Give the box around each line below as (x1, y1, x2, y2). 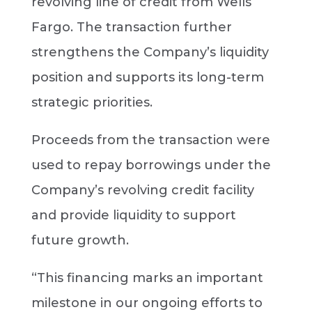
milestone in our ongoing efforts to (31, 295, 263, 311)
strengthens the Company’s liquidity (31, 45, 269, 60)
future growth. (31, 233, 129, 248)
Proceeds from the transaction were (31, 132, 270, 148)
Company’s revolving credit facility (31, 182, 254, 198)
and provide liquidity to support (31, 208, 236, 223)
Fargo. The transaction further (31, 19, 232, 35)
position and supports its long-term (31, 70, 264, 85)
